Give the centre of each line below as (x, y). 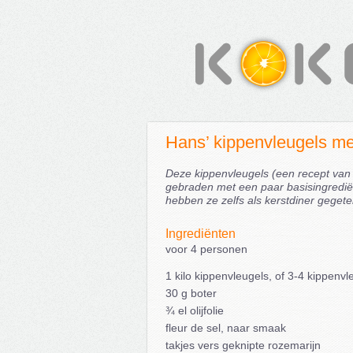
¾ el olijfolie (194, 310)
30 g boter (191, 293)
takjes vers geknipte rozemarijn (243, 345)
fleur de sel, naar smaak (225, 328)
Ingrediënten (200, 234)
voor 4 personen (206, 249)
